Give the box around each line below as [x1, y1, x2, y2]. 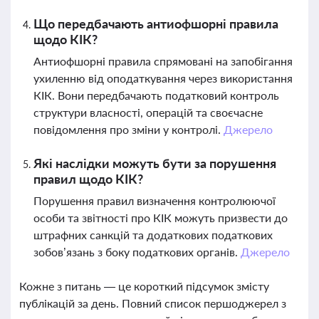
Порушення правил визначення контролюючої [33, 194, 276, 207]
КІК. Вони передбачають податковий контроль [33, 88, 279, 102]
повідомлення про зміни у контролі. [33, 122, 224, 136]
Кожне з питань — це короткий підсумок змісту [19, 279, 269, 293]
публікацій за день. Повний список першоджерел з [19, 296, 286, 310]
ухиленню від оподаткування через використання [33, 71, 293, 85]
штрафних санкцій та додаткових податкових [33, 228, 273, 241]
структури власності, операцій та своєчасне [33, 105, 263, 119]
